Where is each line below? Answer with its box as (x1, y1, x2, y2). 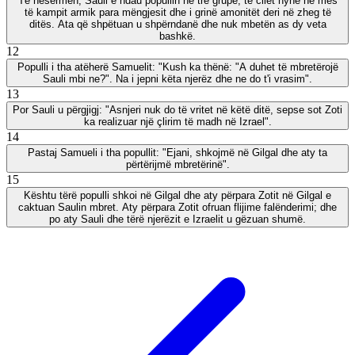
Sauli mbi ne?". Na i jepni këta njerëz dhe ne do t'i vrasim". (43, 72, 312, 85)
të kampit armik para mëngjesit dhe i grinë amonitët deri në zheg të (24, 6, 331, 18)
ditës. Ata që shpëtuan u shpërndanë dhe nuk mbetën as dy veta (29, 17, 326, 30)
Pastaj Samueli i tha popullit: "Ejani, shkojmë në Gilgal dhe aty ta (28, 146, 327, 158)
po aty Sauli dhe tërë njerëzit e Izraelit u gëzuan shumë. (49, 212, 306, 225)
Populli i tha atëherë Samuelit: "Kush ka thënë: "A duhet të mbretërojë (17, 60, 338, 73)
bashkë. (159, 29, 196, 42)
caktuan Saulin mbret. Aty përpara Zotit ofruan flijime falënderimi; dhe (18, 200, 337, 213)
